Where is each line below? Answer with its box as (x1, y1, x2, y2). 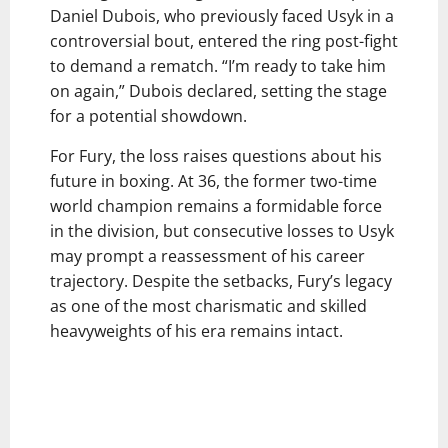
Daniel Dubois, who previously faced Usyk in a (50, 5, 394, 28)
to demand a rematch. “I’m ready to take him (50, 55, 386, 78)
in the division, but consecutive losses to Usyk (50, 220, 394, 243)
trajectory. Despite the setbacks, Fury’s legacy (50, 270, 392, 293)
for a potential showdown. (50, 105, 247, 128)
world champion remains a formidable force (50, 195, 382, 218)
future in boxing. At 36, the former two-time (50, 170, 377, 193)
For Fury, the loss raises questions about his (50, 145, 382, 168)
